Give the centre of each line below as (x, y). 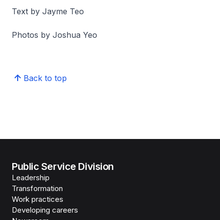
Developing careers (45, 210)
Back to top (45, 78)
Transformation (37, 188)
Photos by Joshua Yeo (55, 35)
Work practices (38, 199)
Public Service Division (63, 166)
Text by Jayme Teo (48, 11)
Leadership (31, 177)
